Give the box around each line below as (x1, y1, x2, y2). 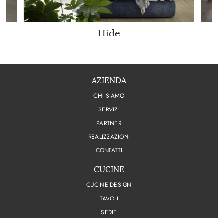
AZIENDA (91, 76, 127, 86)
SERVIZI (98, 105, 120, 114)
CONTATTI (95, 146, 123, 155)
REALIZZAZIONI (88, 132, 130, 142)
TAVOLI (99, 194, 119, 203)
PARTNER (96, 119, 122, 128)
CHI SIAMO (93, 91, 125, 101)
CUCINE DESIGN (86, 181, 132, 190)
